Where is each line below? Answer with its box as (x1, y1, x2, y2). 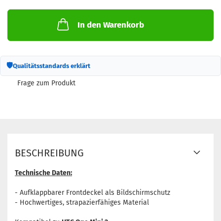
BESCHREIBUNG (15, 147, 84, 159)
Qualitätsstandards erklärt (13, 62, 90, 70)
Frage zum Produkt (17, 79, 75, 87)
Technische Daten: (15, 169, 72, 177)
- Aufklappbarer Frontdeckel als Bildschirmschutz (15, 188, 170, 197)
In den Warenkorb (77, 20, 144, 30)
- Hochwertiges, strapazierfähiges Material (15, 198, 149, 207)
